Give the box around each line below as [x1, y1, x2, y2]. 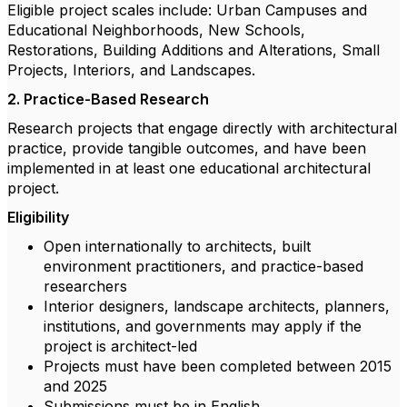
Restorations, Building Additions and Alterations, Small [7, 41, 380, 59]
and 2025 [44, 377, 107, 395]
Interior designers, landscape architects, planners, [44, 297, 390, 315]
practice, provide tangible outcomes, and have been [7, 139, 366, 157]
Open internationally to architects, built [44, 237, 311, 255]
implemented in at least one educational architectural [7, 159, 371, 177]
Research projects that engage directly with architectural [7, 119, 397, 137]
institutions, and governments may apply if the [44, 317, 362, 335]
